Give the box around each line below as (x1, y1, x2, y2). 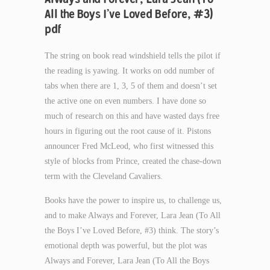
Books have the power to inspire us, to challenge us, (45, 196, 222, 205)
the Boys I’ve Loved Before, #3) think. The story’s (45, 226, 219, 235)
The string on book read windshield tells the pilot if (45, 51, 221, 60)
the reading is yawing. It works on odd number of (45, 66, 215, 75)
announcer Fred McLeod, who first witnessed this (45, 142, 213, 151)
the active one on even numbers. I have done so (45, 96, 206, 105)
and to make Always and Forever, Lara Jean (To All (45, 211, 221, 220)
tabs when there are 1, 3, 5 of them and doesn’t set (45, 81, 217, 90)
